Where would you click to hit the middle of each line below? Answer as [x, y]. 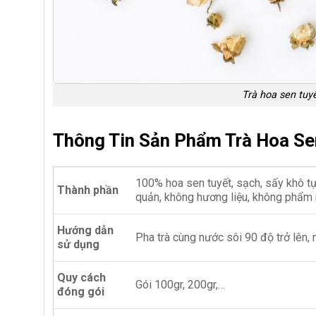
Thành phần [88, 190]
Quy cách [81, 277]
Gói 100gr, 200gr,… [180, 284]
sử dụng [78, 244]
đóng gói [81, 291]
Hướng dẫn [85, 230]
